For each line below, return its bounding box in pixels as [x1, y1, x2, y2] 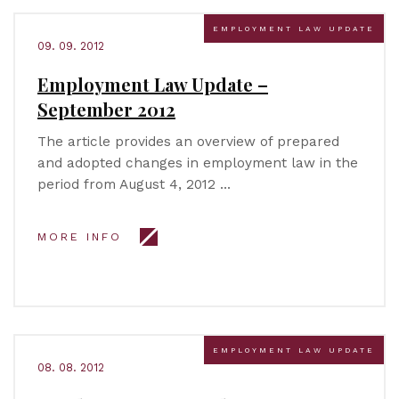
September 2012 [37, 97, 175, 121]
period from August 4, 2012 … [37, 176, 231, 192]
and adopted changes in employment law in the [37, 155, 358, 171]
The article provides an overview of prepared [37, 134, 339, 150]
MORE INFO [37, 231, 122, 243]
